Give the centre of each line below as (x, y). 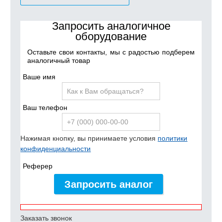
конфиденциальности (56, 148)
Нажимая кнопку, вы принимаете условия (89, 138)
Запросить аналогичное (111, 26)
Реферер (38, 166)
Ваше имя (39, 77)
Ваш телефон (45, 107)
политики (173, 138)
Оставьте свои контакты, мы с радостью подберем (111, 52)
